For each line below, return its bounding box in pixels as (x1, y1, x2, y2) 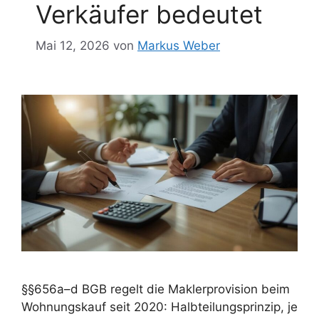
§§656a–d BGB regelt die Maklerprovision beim (21, 281, 290, 296)
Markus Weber (137, 38, 220, 53)
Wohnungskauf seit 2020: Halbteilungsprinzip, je (21, 299, 298, 314)
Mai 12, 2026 (36, 38, 110, 53)
